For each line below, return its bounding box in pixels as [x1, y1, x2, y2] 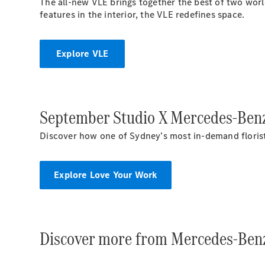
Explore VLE [56, 47, 109, 60]
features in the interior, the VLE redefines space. [40, 8, 245, 21]
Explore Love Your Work [54, 169, 157, 181]
